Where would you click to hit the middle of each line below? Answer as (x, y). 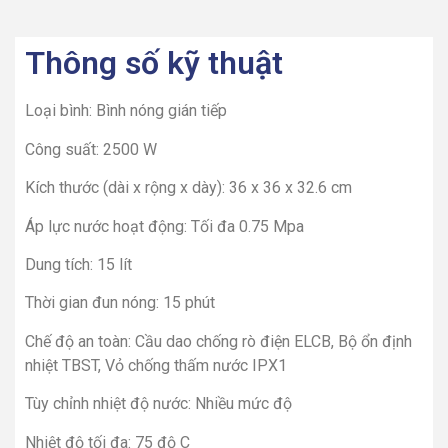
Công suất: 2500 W (91, 149)
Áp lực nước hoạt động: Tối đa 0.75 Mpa (164, 226)
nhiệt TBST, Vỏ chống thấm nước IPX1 (156, 365)
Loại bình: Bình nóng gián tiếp (126, 111)
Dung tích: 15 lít (78, 265)
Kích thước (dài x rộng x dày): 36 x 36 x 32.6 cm (188, 188)
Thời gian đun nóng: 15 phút (120, 303)
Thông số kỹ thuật (154, 63)
